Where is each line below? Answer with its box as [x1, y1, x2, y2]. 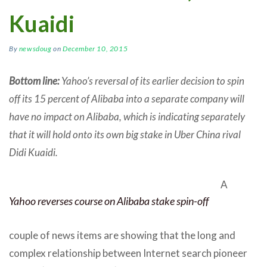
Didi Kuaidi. [9, 145, 58, 159]
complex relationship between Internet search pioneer [9, 246, 247, 259]
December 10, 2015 [63, 44, 128, 53]
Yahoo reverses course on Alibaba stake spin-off [9, 194, 209, 207]
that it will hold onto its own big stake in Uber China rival [9, 128, 241, 141]
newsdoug [18, 44, 52, 53]
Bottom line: [9, 74, 60, 87]
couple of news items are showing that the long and [9, 228, 235, 241]
